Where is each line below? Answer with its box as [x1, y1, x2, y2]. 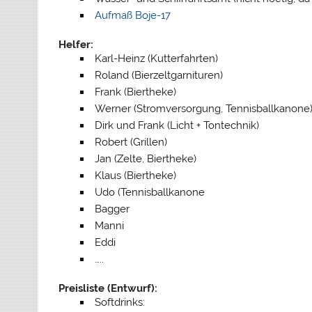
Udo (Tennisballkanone [94, 185, 205, 198]
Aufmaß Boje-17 [94, 9, 171, 22]
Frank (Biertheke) [94, 85, 176, 98]
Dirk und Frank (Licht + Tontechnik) [94, 118, 259, 132]
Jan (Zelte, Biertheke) [94, 152, 196, 165]
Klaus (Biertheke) [94, 169, 176, 182]
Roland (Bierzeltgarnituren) [94, 68, 223, 81]
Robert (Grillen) [94, 135, 167, 148]
